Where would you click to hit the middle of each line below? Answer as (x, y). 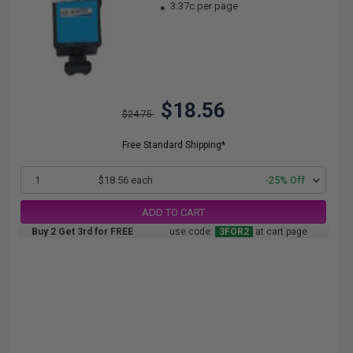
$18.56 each (126, 180)
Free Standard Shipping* (173, 145)
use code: (192, 232)
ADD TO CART (173, 212)
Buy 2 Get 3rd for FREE (82, 232)
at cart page (280, 232)
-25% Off (285, 180)
